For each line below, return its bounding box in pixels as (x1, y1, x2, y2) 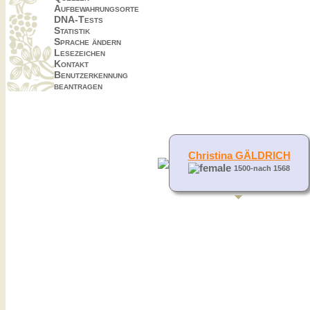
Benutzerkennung (54, 69, 128, 80)
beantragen (54, 80, 102, 91)
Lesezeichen (54, 47, 105, 58)
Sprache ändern (54, 36, 121, 47)
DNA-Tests (54, 14, 103, 25)
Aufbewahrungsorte (54, 3, 139, 14)
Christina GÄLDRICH (188, 149, 291, 161)
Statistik (54, 25, 90, 36)
